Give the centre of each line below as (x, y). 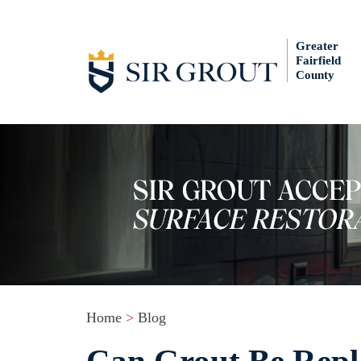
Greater (317, 46)
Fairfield (318, 60)
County (315, 75)
